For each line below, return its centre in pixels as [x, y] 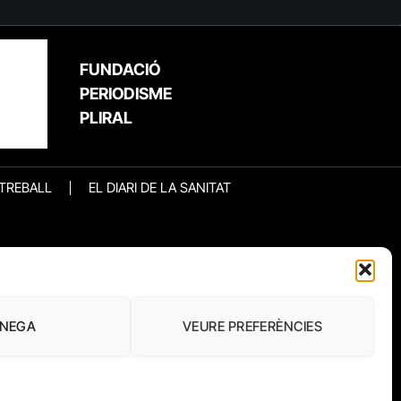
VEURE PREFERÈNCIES [252, 326]
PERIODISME [125, 93]
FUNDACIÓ [119, 69]
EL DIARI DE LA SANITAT [160, 187]
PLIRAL [106, 117]
